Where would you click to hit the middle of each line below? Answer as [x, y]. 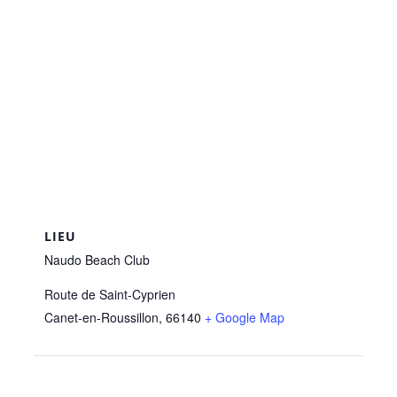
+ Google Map [245, 317]
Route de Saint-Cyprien [110, 294]
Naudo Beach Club [97, 259]
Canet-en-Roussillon [102, 317]
